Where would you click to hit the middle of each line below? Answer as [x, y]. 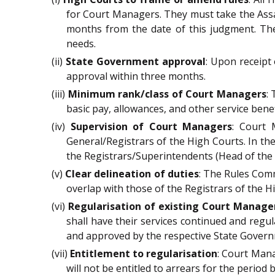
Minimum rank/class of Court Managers [167, 94]
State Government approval [135, 61]
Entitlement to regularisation [144, 253]
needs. [81, 43]
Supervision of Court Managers [151, 126]
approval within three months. [136, 76]
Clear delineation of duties [132, 173]
